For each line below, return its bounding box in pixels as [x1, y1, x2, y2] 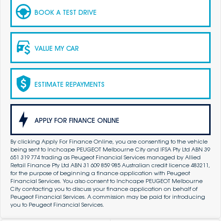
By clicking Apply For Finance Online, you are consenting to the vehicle [10, 138, 208, 146]
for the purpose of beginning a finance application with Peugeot [10, 170, 190, 177]
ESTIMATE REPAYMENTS [35, 80, 105, 88]
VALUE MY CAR [35, 44, 79, 52]
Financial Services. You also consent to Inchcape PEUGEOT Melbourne [10, 178, 203, 185]
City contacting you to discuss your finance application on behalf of [10, 185, 197, 193]
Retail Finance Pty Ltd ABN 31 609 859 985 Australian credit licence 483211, [10, 162, 210, 169]
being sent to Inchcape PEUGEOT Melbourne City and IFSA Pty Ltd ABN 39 [10, 146, 210, 153]
